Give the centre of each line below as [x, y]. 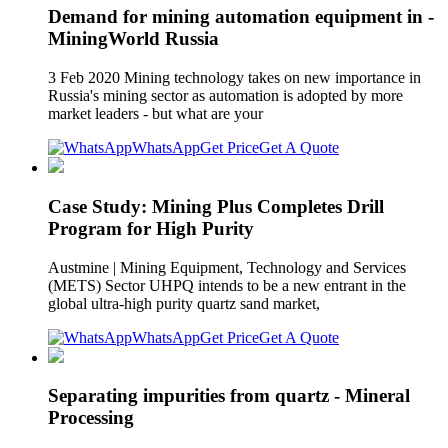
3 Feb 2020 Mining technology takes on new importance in [234, 78]
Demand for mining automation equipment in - [241, 17]
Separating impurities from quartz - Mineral [229, 396]
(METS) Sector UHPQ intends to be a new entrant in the [227, 285]
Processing [91, 418]
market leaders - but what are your [157, 114]
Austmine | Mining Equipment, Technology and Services [227, 267]
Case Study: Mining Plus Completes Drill [216, 206]
